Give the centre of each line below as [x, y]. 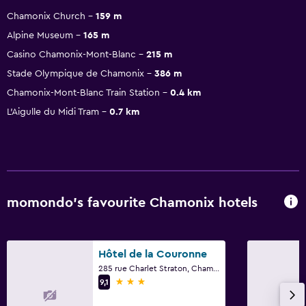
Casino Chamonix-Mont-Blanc [71, 54]
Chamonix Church [46, 16]
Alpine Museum [40, 35]
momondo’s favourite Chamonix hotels [132, 203]
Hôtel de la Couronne [153, 254]
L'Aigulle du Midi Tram [53, 112]
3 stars [131, 281]
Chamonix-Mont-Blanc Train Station [83, 93]
